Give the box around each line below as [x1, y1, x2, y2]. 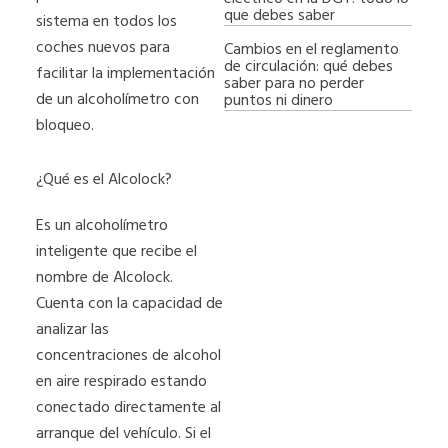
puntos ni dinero [224, 87, 333, 114]
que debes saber [224, 2, 335, 29]
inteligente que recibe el [36, 238, 198, 265]
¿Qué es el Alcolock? [36, 166, 173, 193]
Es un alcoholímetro [36, 212, 169, 239]
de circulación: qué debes [224, 53, 393, 80]
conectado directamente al [36, 394, 222, 421]
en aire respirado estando [36, 368, 208, 395]
